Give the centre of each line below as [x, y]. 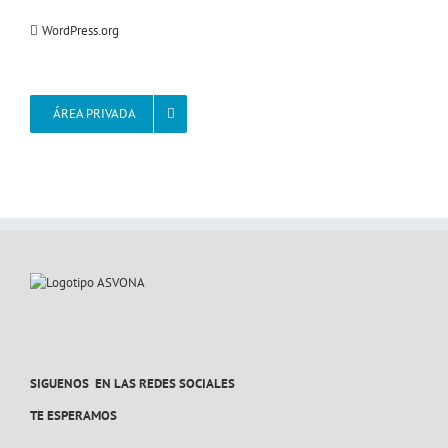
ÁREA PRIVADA [94, 113]
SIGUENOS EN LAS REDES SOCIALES [132, 383]
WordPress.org [80, 30]
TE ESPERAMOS [73, 415]
